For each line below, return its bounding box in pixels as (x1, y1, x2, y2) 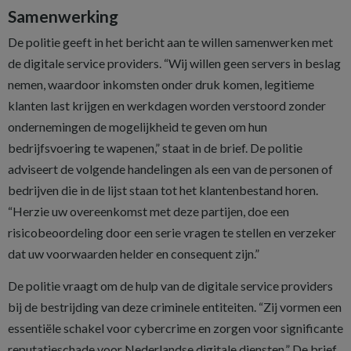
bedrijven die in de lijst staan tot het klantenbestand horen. (8, 183, 318, 197)
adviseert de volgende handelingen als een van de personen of (8, 161, 333, 176)
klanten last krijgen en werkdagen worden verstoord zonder (8, 98, 326, 113)
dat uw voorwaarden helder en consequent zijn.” (8, 246, 259, 261)
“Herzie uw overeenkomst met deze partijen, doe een (8, 204, 289, 219)
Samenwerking (8, 6, 118, 26)
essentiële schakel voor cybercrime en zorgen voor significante (8, 320, 343, 335)
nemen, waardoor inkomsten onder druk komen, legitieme (8, 77, 314, 92)
